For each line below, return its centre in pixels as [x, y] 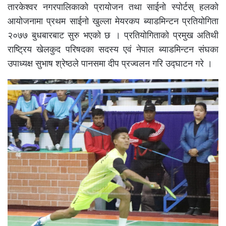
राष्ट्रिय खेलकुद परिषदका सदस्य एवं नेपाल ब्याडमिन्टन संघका [113, 49]
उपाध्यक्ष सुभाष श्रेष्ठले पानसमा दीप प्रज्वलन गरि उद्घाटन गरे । [110, 63]
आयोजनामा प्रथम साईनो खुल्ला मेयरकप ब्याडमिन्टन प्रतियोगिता [113, 21]
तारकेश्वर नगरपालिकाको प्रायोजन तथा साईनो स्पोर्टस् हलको [113, 7]
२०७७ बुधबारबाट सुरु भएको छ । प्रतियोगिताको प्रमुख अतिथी [113, 35]
